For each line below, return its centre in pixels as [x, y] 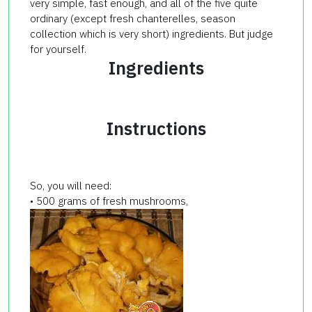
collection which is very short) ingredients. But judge [151, 33]
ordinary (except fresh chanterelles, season [133, 18]
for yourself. [58, 49]
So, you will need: [71, 185]
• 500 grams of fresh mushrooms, [109, 201]
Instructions [156, 128]
